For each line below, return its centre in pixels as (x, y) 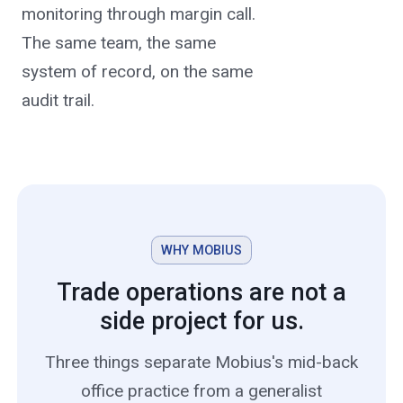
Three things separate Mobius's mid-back (201, 363)
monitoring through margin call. (138, 14)
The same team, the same (118, 43)
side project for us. (201, 321)
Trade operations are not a (201, 292)
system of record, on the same (137, 72)
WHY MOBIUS (201, 250)
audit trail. (58, 101)
